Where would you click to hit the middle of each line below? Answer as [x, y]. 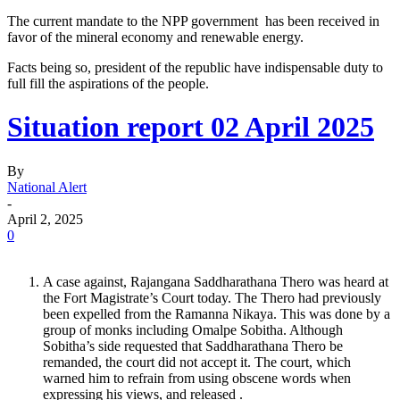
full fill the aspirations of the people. [108, 83]
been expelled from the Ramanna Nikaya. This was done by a [217, 313]
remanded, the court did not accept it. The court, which [197, 362]
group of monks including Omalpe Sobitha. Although [193, 329]
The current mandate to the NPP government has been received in [193, 21]
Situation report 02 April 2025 [191, 127]
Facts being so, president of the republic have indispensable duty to [197, 67]
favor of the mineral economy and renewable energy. [155, 37]
